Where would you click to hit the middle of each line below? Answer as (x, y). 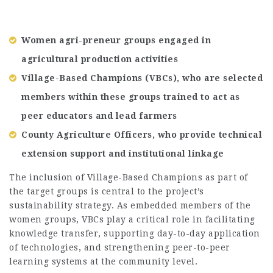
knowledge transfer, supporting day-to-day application (135, 233)
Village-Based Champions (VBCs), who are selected (142, 78)
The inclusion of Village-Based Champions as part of (129, 177)
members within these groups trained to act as (131, 97)
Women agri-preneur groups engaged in (116, 40)
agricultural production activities (100, 59)
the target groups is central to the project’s (107, 191)
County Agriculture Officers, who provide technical (142, 135)
